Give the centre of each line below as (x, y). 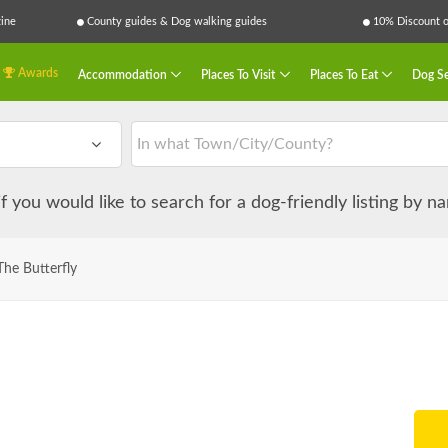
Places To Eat (345, 74)
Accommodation (123, 74)
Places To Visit (240, 74)
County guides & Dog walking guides (175, 21)
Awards (36, 72)
